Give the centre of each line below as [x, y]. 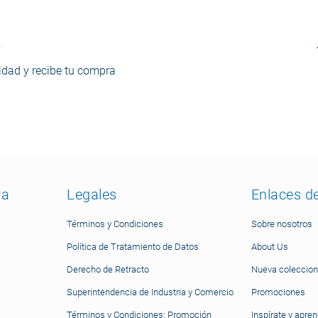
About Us [269, 247]
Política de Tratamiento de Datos [133, 247]
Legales [92, 194]
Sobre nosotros [281, 224]
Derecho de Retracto [108, 269]
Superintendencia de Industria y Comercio [150, 292]
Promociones [278, 292]
